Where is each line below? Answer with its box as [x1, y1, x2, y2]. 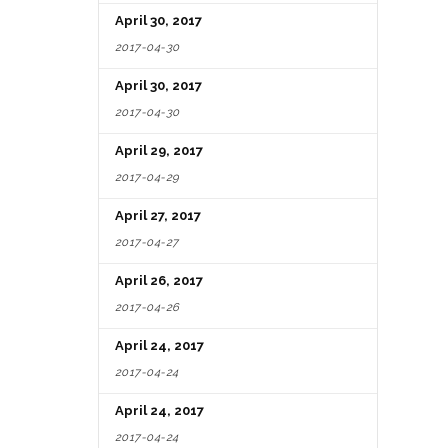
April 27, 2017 [115, 207, 201, 223]
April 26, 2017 [115, 272, 203, 288]
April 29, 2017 [115, 142, 203, 158]
